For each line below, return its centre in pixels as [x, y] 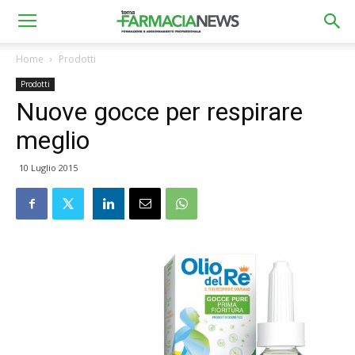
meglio [53, 140]
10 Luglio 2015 [48, 168]
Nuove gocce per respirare [159, 112]
